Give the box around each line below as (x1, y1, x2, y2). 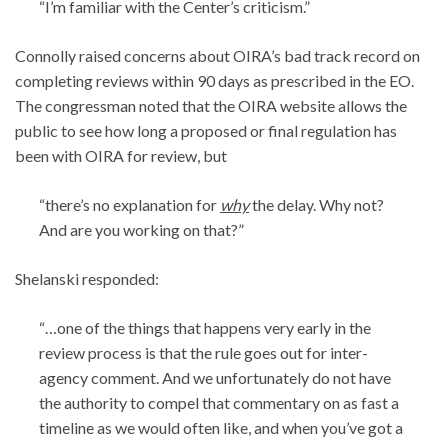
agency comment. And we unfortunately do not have (39, 367, 391, 387)
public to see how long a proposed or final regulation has (15, 120, 397, 140)
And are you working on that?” (39, 219, 244, 239)
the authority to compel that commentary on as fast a (39, 392, 399, 412)
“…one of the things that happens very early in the (39, 317, 371, 337)
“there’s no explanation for (39, 194, 220, 214)
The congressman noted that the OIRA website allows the (15, 95, 407, 115)
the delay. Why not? (249, 194, 384, 214)
